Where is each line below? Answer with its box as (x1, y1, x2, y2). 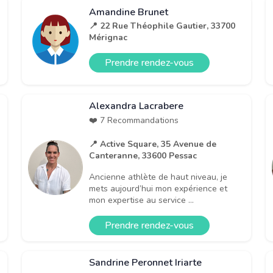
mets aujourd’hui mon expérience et (89, 182, 227, 194)
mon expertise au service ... (89, 194, 194, 206)
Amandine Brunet (89, 5, 168, 19)
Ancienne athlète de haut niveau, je (89, 171, 227, 183)
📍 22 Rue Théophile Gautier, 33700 (89, 20, 235, 32)
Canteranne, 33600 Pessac (89, 149, 197, 161)
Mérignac (89, 32, 127, 44)
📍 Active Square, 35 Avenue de (89, 138, 216, 150)
